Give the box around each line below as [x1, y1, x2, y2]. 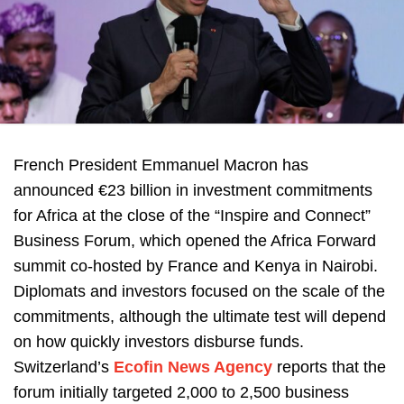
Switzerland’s [14, 358, 114, 377]
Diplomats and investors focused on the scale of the [14, 282, 385, 301]
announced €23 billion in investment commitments [14, 181, 372, 200]
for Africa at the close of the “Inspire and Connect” [14, 207, 371, 225]
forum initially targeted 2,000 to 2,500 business [14, 383, 349, 402]
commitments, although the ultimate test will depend [14, 308, 386, 326]
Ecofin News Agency [114, 358, 272, 377]
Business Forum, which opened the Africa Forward [14, 232, 376, 251]
